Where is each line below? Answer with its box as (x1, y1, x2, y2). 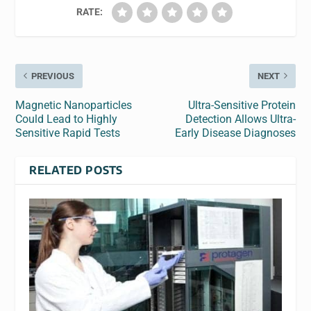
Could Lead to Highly (15, 112, 118, 126)
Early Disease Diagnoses (174, 126, 296, 140)
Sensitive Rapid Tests (15, 126, 121, 140)
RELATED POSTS (29, 162, 123, 177)
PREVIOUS (31, 70, 75, 81)
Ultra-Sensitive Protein (187, 98, 296, 112)
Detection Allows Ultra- (185, 112, 296, 126)
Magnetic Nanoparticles (15, 98, 133, 112)
